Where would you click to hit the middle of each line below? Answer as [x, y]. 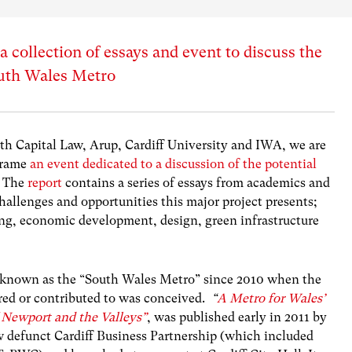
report [44, 183]
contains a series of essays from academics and [196, 183]
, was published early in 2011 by [237, 317]
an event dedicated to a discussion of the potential [174, 164]
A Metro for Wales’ [271, 299]
